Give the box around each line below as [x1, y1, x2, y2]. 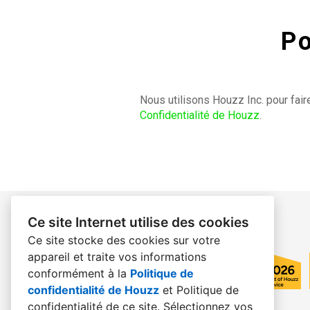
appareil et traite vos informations [28, 250, 206, 264]
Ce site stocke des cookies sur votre [28, 233, 220, 247]
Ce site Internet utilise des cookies [28, 214, 249, 230]
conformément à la [28, 266, 130, 280]
